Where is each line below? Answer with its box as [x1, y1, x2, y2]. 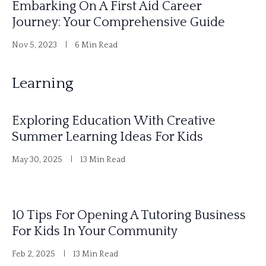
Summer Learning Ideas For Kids [12, 129, 203, 144]
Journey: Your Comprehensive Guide [12, 14, 225, 30]
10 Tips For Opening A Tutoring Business [12, 207, 246, 223]
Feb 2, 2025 [12, 249, 55, 259]
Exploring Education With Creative [12, 113, 216, 128]
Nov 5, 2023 [12, 40, 57, 50]
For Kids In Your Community [12, 223, 178, 239]
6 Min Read [75, 40, 118, 50]
